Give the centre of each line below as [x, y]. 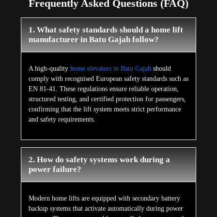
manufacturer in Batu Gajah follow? [93, 39]
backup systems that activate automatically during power [106, 208]
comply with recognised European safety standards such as [108, 78]
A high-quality [49, 68]
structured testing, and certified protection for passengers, [107, 99]
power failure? [55, 169]
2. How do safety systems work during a [99, 159]
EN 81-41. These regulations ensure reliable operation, [103, 89]
